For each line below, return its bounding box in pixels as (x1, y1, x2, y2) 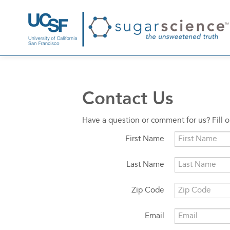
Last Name (126, 161, 164, 169)
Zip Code (131, 186, 164, 195)
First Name (125, 135, 164, 143)
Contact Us (82, 88, 173, 109)
